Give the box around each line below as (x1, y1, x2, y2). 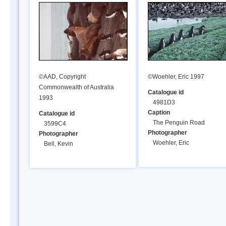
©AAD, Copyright (39, 73, 86, 80)
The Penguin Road (153, 119, 205, 127)
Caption (148, 109, 170, 117)
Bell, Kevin (44, 140, 73, 148)
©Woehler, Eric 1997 (148, 73, 204, 80)
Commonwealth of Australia (39, 83, 114, 91)
